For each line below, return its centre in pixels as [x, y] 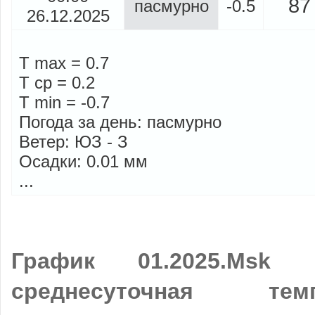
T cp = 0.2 [57, 83]
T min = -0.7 [64, 103]
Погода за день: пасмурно [120, 122]
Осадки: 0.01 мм [83, 162]
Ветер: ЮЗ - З [73, 142]
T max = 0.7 [64, 63]
